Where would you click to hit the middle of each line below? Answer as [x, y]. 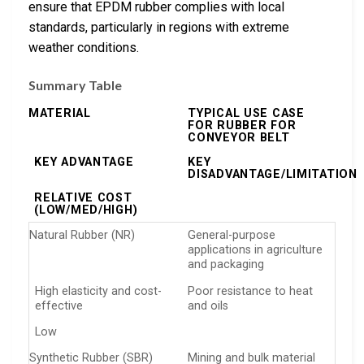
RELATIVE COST [83, 198]
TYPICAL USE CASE [246, 114]
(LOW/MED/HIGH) [86, 210]
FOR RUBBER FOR [242, 126]
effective [59, 305]
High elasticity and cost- [99, 291]
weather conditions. [84, 48]
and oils [208, 305]
